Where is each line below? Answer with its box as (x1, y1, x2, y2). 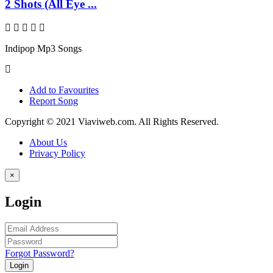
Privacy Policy (29, 147, 85, 158)
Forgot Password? (5, 247, 74, 258)
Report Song (29, 95, 78, 106)
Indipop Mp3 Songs (5, 43, 82, 54)
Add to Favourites (29, 84, 99, 95)
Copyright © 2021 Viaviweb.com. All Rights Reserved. (5, 116, 219, 127)
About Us (29, 136, 67, 147)
